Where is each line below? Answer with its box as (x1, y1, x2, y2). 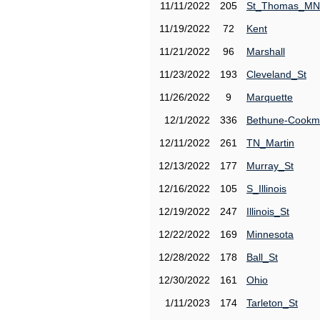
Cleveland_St (246, 69, 306, 80)
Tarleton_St (246, 297, 298, 309)
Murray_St (246, 160, 294, 171)
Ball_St (246, 251, 278, 263)
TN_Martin (246, 137, 294, 149)
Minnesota (246, 229, 294, 240)
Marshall (246, 46, 285, 57)
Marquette (246, 91, 293, 103)
